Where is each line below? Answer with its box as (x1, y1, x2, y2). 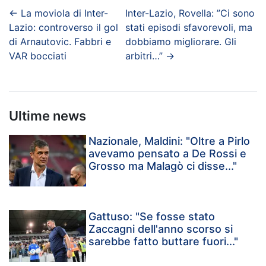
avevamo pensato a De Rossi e (88, 147, 247, 160)
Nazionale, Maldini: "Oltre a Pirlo (88, 134, 251, 147)
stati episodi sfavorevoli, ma (125, 21, 252, 33)
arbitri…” (125, 49, 163, 62)
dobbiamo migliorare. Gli (125, 35, 236, 47)
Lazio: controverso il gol (9, 21, 118, 33)
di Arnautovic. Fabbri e (9, 35, 111, 47)
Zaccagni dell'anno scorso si (88, 222, 233, 235)
